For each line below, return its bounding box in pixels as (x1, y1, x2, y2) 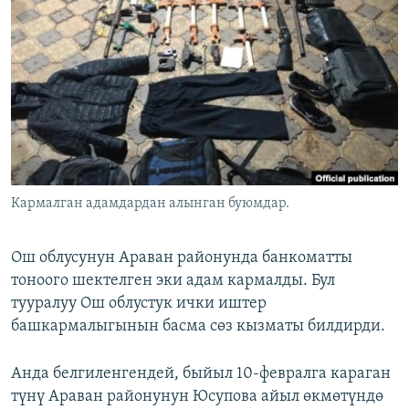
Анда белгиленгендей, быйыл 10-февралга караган (11, 365, 391, 383)
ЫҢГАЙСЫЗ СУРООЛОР (33, 76, 152, 89)
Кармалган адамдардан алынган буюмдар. (11, 196, 289, 212)
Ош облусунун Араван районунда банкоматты (11, 249, 352, 267)
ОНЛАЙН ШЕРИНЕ (16, 8, 114, 22)
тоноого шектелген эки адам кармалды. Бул (11, 272, 335, 290)
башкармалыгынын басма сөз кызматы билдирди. (11, 318, 385, 336)
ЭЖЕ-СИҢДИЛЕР (33, 10, 120, 24)
